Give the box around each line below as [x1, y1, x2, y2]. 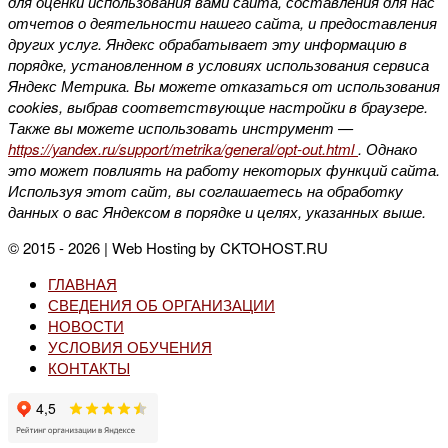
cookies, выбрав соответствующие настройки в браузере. [8, 96, 428, 117]
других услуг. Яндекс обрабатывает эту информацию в [8, 33, 407, 54]
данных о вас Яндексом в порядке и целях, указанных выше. [8, 201, 426, 222]
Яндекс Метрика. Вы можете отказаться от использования [8, 75, 440, 96]
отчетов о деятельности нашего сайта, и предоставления [8, 12, 437, 33]
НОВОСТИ [48, 315, 124, 336]
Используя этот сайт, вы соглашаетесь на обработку [8, 180, 403, 201]
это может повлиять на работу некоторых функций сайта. [8, 159, 440, 180]
